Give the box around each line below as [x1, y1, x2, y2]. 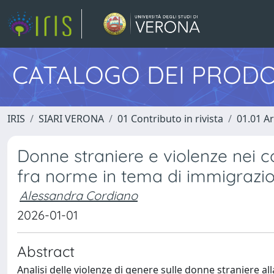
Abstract [17, 242, 75, 261]
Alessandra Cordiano [20, 188, 138, 203]
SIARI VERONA [39, 112, 104, 125]
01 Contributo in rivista [117, 112, 223, 125]
